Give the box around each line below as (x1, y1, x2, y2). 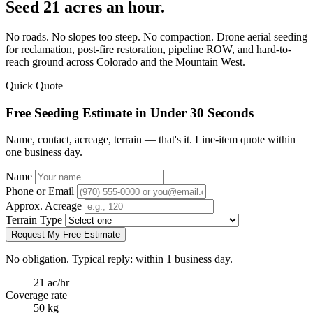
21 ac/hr (34, 277, 69, 289)
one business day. (6, 146, 82, 159)
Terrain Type (6, 214, 65, 226)
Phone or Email (6, 185, 77, 198)
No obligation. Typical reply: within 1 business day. (6, 253, 233, 265)
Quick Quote (6, 79, 63, 92)
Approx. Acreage (6, 200, 85, 212)
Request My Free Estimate (11, 229, 120, 240)
